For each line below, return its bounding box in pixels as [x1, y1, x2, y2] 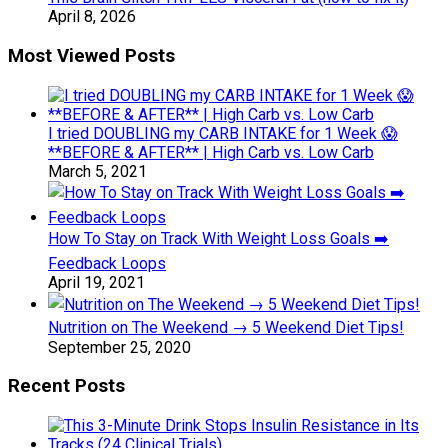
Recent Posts [8, 375, 125, 398]
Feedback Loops [48, 253, 166, 273]
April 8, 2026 [48, 7, 136, 27]
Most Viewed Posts [8, 44, 175, 67]
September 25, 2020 [48, 337, 191, 357]
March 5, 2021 [48, 161, 147, 181]
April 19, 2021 [48, 272, 145, 292]
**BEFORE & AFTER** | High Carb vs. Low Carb [48, 142, 374, 162]
